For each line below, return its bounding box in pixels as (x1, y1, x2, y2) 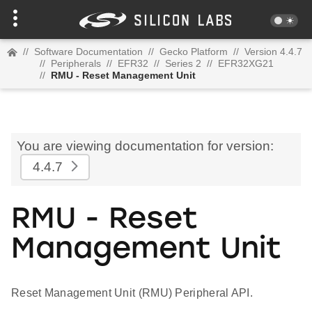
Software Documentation (34, 46, 143, 57)
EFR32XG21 (218, 58, 274, 69)
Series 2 (165, 58, 201, 69)
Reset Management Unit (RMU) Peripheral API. (11, 287, 253, 299)
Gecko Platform (159, 46, 228, 57)
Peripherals (51, 58, 101, 69)
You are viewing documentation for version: (17, 139, 274, 153)
